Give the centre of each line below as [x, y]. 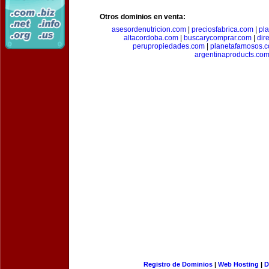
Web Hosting [238, 264]
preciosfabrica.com [222, 29]
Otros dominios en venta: [143, 17]
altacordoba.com [151, 38]
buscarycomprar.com [218, 38]
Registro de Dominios [178, 264]
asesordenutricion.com [149, 29]
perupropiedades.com [169, 46]
